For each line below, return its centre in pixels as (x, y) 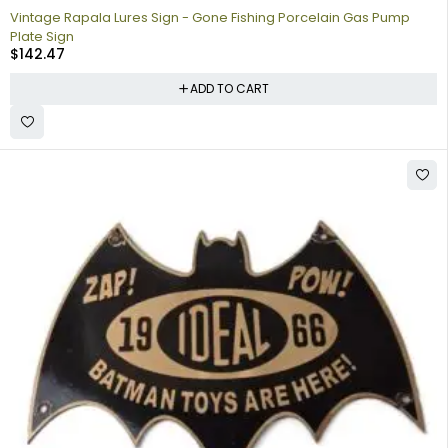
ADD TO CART (229, 88)
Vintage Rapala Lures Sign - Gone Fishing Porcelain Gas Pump (210, 17)
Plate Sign (42, 36)
